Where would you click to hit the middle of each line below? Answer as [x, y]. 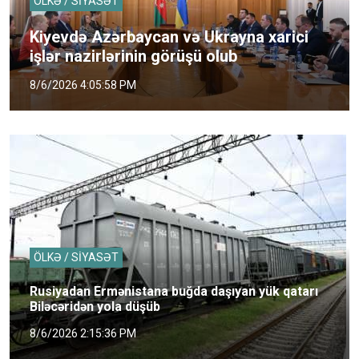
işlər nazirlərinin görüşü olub [133, 56]
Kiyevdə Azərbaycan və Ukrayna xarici [169, 36]
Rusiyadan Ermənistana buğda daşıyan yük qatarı [174, 291]
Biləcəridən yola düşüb [95, 306]
